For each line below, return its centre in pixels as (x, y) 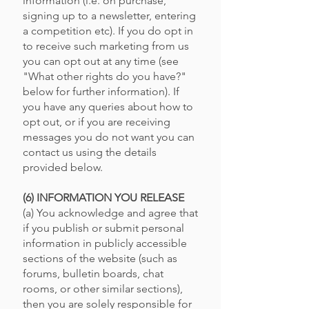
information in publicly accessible (105, 243)
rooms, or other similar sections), (103, 289)
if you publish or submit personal (103, 228)
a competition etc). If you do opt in (108, 31)
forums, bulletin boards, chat (93, 273)
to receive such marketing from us (106, 46)
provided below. (63, 167)
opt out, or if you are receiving (97, 122)
